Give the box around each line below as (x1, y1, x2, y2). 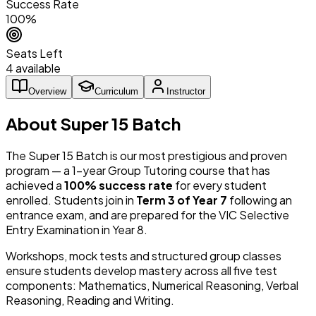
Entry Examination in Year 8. (6, 221, 147, 237)
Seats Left (6, 45, 63, 61)
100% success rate (64, 177, 173, 193)
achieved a (6, 177, 64, 193)
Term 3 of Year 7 (136, 192, 227, 207)
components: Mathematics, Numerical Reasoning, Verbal (6, 277, 298, 293)
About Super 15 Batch (6, 112, 181, 134)
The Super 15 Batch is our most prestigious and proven (6, 147, 287, 163)
